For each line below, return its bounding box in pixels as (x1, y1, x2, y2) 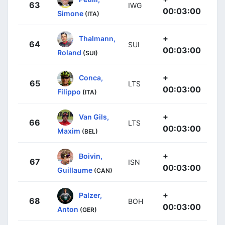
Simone (57, 9, 83, 18)
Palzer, (79, 190, 102, 199)
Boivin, (79, 151, 102, 160)
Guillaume (57, 165, 92, 174)
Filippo (57, 87, 81, 96)
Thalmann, (79, 34, 116, 43)
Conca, (79, 73, 103, 82)
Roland (57, 48, 81, 57)
